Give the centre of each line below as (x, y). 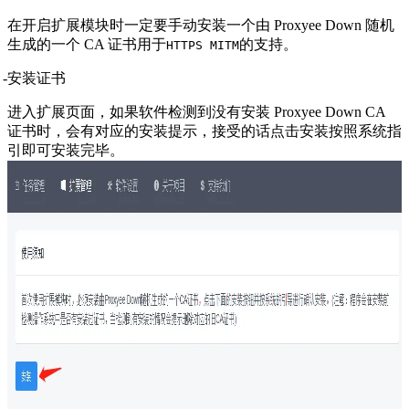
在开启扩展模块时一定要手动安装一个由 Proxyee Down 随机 (201, 25)
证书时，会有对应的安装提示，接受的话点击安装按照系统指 (204, 131)
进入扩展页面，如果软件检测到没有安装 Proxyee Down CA (196, 111)
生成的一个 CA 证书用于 (87, 44)
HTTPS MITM (203, 45)
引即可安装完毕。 (66, 150)
